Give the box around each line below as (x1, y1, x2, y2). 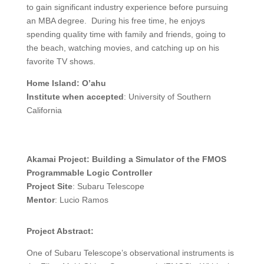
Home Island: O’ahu (26, 78, 106, 88)
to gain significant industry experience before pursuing (26, 2, 228, 12)
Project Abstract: (26, 226, 94, 236)
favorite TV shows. (26, 57, 95, 67)
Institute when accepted (26, 92, 124, 102)
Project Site (26, 181, 72, 192)
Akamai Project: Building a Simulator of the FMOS (26, 154, 226, 164)
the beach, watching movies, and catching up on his (26, 43, 219, 53)
